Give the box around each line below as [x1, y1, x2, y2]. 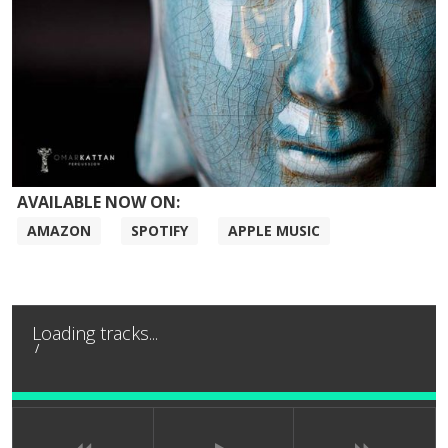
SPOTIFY [131, 221, 188, 240]
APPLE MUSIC [228, 221, 320, 240]
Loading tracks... [32, 321, 158, 345]
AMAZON [27, 221, 91, 240]
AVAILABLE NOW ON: [17, 191, 180, 213]
